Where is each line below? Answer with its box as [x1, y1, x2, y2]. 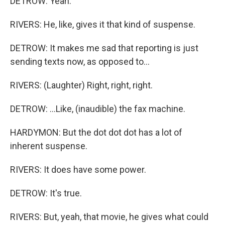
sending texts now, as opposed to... [10, 56, 150, 67]
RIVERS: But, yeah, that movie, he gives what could [10, 211, 208, 222]
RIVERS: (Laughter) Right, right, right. [10, 79, 153, 90]
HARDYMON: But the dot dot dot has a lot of [10, 127, 182, 138]
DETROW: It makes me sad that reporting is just [10, 42, 198, 53]
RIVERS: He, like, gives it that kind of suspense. [10, 19, 195, 30]
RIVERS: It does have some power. [10, 164, 146, 175]
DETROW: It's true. [10, 187, 82, 198]
